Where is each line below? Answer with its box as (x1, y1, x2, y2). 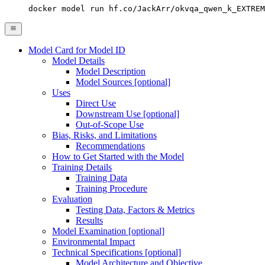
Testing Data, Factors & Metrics (76, 205, 195, 215)
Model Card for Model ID (28, 45, 125, 56)
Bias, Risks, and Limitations (52, 130, 157, 141)
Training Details (52, 162, 112, 173)
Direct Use (76, 98, 116, 109)
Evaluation (52, 194, 92, 205)
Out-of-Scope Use (76, 119, 144, 130)
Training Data (76, 173, 127, 183)
